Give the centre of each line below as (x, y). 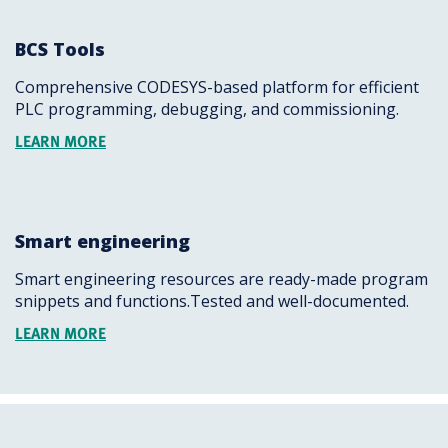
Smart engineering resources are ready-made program (221, 279)
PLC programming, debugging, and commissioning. (207, 109)
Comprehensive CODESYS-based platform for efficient (217, 87)
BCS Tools (60, 49)
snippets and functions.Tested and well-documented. (212, 301)
